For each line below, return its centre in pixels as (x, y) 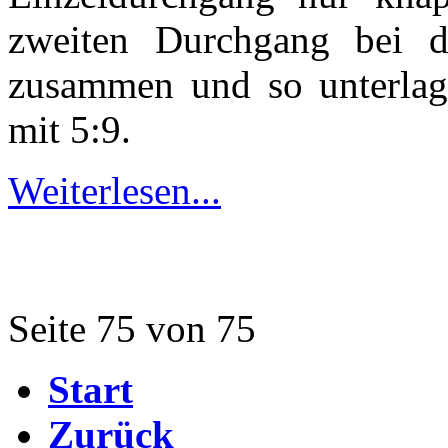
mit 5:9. (69, 129)
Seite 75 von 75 (132, 328)
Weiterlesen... (114, 190)
